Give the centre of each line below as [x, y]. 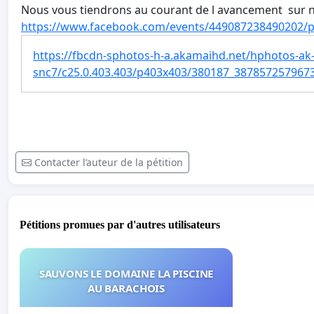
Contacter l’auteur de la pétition [109, 163]
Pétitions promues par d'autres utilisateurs [120, 224]
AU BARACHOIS [126, 288]
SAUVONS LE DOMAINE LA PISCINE [126, 273]
